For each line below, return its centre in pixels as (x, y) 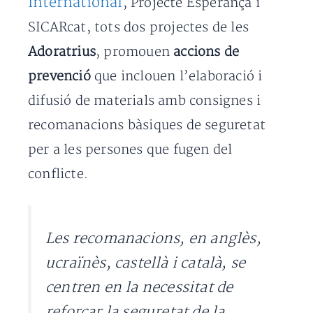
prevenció (59, 77)
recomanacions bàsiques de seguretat (147, 126)
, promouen (135, 52)
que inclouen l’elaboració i (176, 77)
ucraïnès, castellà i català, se (146, 263)
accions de (206, 52)
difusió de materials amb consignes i (145, 101)
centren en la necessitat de (139, 288)
